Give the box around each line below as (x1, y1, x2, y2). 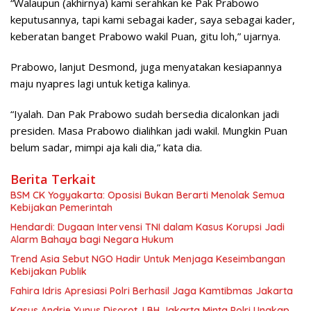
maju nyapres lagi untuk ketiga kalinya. (10, 76, 190, 91)
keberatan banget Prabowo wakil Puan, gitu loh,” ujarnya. (10, 29, 280, 44)
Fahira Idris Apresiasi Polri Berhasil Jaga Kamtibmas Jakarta (10, 285, 293, 298)
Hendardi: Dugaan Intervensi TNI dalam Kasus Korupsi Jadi (10, 221, 285, 234)
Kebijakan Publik (10, 265, 87, 278)
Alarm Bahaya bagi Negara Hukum (10, 233, 174, 246)
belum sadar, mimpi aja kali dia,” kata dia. (10, 140, 202, 155)
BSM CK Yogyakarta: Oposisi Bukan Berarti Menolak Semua (10, 189, 285, 202)
